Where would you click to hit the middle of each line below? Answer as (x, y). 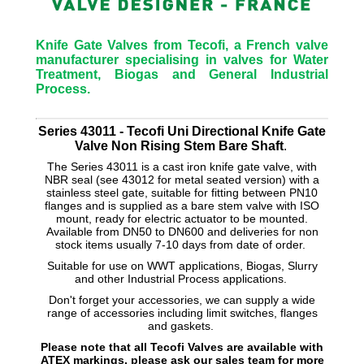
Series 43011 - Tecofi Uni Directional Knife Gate (182, 131)
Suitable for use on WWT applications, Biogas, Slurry (182, 265)
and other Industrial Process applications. (182, 278)
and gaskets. (182, 325)
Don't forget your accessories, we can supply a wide (182, 299)
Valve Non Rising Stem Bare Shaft (179, 145)
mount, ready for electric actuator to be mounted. (182, 218)
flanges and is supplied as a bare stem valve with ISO (182, 205)
